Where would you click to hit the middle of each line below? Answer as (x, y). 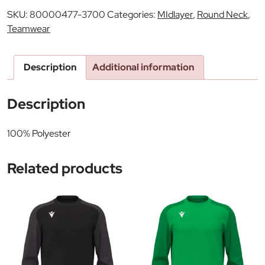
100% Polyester (39, 133)
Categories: (132, 14)
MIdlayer (175, 14)
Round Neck (222, 14)
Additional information (143, 67)
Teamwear (29, 28)
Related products (65, 168)
